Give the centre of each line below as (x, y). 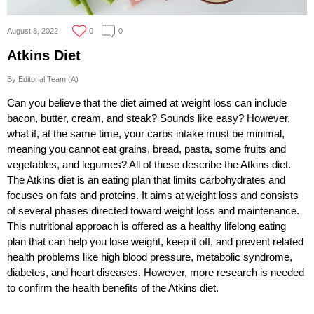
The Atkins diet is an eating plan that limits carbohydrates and (146, 179)
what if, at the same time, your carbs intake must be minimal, (146, 133)
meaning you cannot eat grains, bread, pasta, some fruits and (146, 149)
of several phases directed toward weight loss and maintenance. (153, 210)
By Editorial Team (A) (43, 79)
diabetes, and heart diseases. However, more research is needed (156, 272)
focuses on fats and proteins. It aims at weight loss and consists (153, 195)
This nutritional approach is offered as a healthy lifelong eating (146, 226)
